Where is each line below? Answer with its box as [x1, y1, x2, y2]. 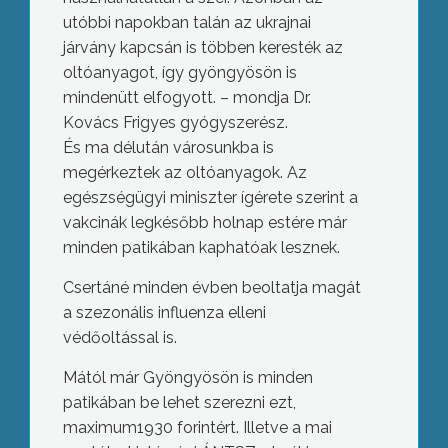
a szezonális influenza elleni [62, 303, 266, 322]
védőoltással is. [62, 328, 177, 347]
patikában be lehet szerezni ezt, [62, 393, 296, 412]
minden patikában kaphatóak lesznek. [62, 238, 340, 257]
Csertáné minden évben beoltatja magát [62, 278, 361, 297]
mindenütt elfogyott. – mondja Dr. [62, 88, 311, 107]
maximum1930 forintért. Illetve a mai [62, 418, 332, 437]
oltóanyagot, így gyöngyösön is [62, 63, 297, 82]
